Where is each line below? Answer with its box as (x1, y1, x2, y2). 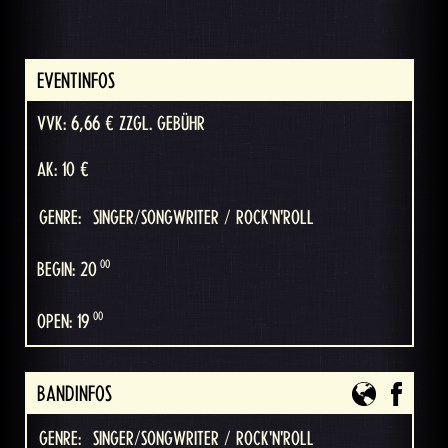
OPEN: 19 (37, 311, 90, 332)
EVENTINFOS (37, 70, 115, 93)
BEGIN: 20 (37, 260, 97, 281)
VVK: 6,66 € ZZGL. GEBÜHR (37, 114, 205, 135)
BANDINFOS (37, 382, 112, 405)
